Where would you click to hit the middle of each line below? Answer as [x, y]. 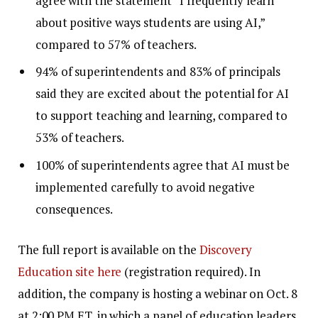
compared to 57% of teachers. [116, 44]
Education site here [70, 272]
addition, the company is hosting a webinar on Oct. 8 [158, 294]
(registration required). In [191, 272]
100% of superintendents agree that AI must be [163, 165]
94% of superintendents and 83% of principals [158, 72]
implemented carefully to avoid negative [145, 187]
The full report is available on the [109, 250]
